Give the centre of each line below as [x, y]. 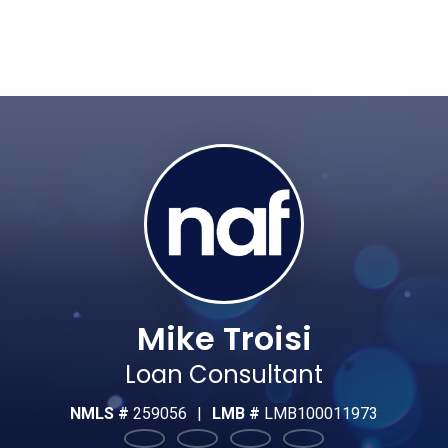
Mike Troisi [224, 338]
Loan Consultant [224, 375]
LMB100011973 [321, 413]
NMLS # [101, 413]
